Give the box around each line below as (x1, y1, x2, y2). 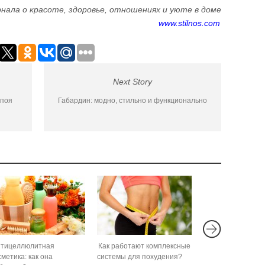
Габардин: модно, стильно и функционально (58, 96, 207, 105)
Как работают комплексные (98, 242, 190, 250)
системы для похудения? (97, 253, 182, 261)
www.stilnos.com (159, 18, 220, 28)
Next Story (113, 77, 152, 86)
